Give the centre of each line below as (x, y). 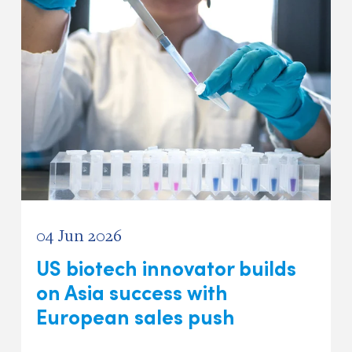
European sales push (136, 315)
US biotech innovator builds (167, 267)
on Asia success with (132, 291)
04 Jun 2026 (79, 235)
